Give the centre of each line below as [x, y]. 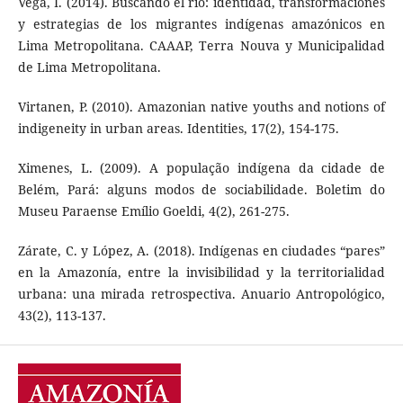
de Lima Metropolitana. [89, 67]
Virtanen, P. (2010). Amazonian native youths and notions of [201, 107]
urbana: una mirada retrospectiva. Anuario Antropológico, [201, 294]
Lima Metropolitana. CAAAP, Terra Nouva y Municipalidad [201, 46]
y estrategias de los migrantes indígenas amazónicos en [201, 24]
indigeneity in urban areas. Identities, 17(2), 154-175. [178, 129]
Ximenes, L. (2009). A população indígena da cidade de [201, 168]
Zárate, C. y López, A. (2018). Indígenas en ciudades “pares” [201, 251]
